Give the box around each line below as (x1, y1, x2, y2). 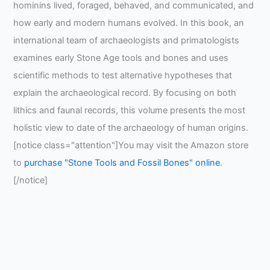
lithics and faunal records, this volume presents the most (13, 105, 246, 116)
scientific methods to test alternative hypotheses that (13, 70, 233, 81)
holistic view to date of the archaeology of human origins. (13, 122, 249, 134)
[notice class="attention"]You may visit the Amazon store (13, 140, 249, 151)
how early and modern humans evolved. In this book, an (13, 17, 245, 29)
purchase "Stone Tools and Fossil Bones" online (24, 157, 221, 169)
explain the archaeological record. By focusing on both (13, 87, 237, 99)
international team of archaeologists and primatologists (13, 35, 240, 46)
